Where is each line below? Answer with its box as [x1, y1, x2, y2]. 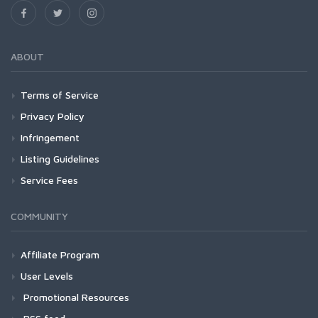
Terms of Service [21, 89, 99, 101]
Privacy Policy [21, 110, 84, 122]
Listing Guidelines [21, 153, 99, 165]
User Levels [21, 270, 73, 282]
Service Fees [21, 174, 78, 186]
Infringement [21, 131, 79, 143]
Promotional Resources [21, 291, 129, 303]
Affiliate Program [21, 248, 99, 261]
